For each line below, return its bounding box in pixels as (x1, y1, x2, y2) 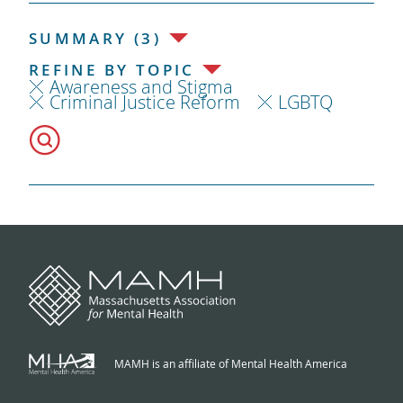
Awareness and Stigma (49, 74, 233, 99)
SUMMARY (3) (28, 27, 162, 49)
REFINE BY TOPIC (28, 58, 195, 80)
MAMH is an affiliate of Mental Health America (113, 355, 347, 371)
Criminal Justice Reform (49, 89, 240, 114)
